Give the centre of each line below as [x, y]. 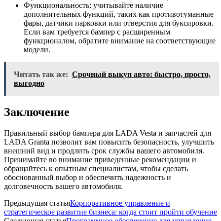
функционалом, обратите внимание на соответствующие [120, 41]
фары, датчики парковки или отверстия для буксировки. [119, 23]
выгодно [29, 83]
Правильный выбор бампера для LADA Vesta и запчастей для [108, 133]
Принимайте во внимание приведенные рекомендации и [100, 160]
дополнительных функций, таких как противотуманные [119, 14]
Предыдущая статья [37, 203]
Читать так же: [41, 74]
